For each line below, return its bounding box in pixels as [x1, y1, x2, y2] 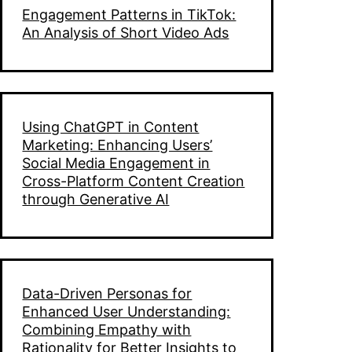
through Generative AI [22, 190, 170, 207]
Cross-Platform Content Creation [22, 172, 245, 189]
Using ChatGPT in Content [22, 118, 200, 135]
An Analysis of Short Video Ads [22, 24, 229, 41]
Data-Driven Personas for [22, 284, 192, 302]
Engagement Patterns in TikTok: [22, 5, 236, 23]
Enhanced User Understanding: [22, 302, 231, 320]
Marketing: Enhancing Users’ [22, 136, 213, 153]
